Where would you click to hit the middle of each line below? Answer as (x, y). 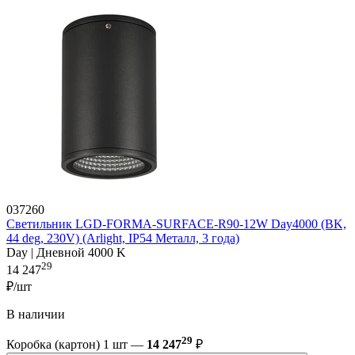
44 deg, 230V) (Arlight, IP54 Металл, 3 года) (123, 238)
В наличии (36, 315)
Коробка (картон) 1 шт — (76, 345)
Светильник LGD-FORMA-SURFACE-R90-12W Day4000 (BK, (176, 223)
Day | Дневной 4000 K (66, 252)
